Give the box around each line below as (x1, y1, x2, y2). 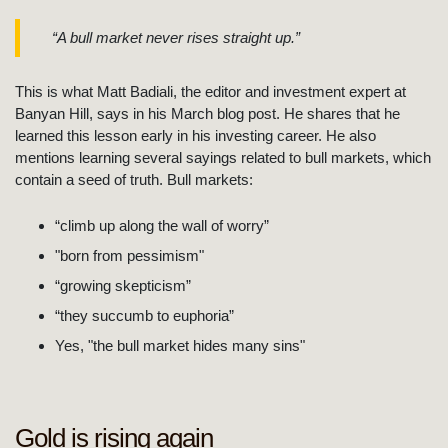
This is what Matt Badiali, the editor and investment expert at (15, 82, 406, 100)
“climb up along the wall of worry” (55, 216, 269, 234)
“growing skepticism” (55, 276, 191, 294)
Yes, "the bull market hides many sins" (55, 336, 305, 354)
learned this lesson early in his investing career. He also (15, 126, 376, 144)
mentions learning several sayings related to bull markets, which (15, 148, 431, 166)
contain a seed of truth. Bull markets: (15, 170, 253, 188)
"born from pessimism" (55, 246, 204, 264)
